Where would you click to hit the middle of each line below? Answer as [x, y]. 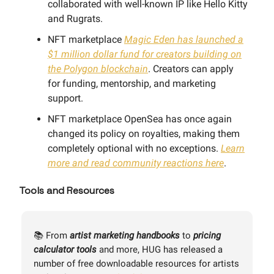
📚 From [52, 235]
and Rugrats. [75, 18]
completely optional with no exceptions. [134, 148]
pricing [207, 235]
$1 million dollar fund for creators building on [145, 54]
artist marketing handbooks [125, 235]
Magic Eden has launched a [184, 39]
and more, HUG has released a [160, 249]
